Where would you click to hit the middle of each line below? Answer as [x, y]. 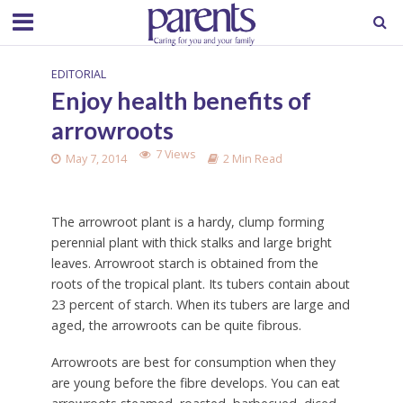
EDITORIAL [78, 74]
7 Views [175, 154]
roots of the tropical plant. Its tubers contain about [200, 283]
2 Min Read [252, 159]
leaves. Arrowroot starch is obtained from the [184, 263]
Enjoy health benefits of [181, 100]
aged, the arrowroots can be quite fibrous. [176, 325]
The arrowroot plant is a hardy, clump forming [188, 221]
